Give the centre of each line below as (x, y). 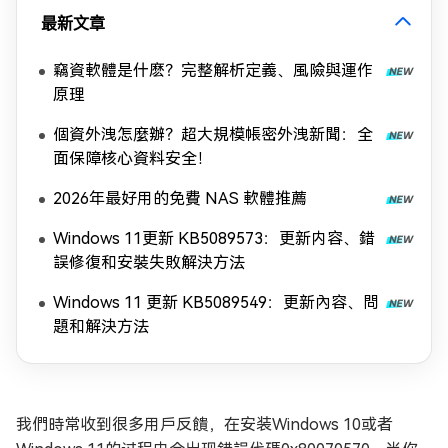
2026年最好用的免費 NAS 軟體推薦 (180, 198)
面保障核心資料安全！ (133, 158)
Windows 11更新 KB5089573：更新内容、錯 (214, 238)
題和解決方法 (101, 326)
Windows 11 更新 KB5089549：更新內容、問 (216, 302)
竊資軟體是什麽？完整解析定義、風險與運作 (213, 70)
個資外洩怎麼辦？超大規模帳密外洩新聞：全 (213, 134)
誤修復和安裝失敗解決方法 (149, 262)
